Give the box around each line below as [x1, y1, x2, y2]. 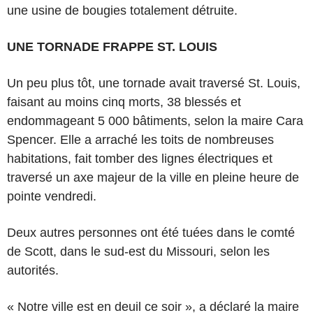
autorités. [7, 263, 59, 277]
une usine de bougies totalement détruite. [7, 3, 238, 17]
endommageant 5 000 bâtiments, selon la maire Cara [7, 113, 303, 128]
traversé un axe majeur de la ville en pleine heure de [7, 170, 299, 184]
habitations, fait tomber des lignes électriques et [7, 151, 272, 166]
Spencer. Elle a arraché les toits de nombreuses [7, 132, 274, 147]
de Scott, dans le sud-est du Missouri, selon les [7, 244, 270, 259]
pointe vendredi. [7, 189, 96, 203]
